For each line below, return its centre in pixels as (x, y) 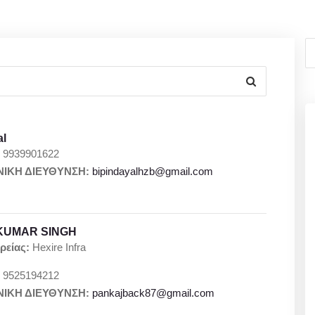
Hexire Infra (58, 247)
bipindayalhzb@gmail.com (153, 171)
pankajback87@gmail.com (154, 293)
